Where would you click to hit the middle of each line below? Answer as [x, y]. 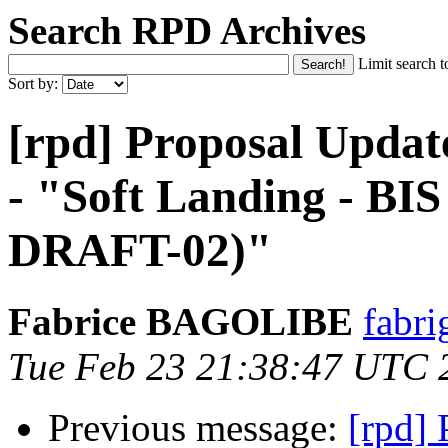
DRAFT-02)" [140, 250]
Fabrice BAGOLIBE [180, 321]
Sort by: [35, 83]
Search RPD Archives [187, 30]
